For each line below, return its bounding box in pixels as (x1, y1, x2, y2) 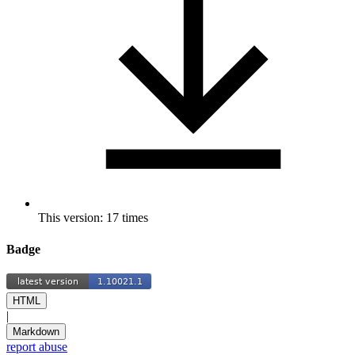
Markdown (13, 325, 59, 338)
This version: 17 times (38, 211, 148, 225)
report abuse (6, 339, 67, 353)
